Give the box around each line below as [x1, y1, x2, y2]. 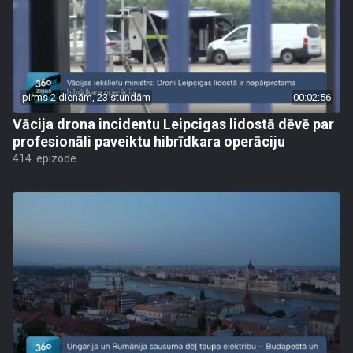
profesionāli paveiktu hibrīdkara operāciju [13, 133, 285, 150]
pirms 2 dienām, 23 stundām [22, 91, 150, 103]
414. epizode [13, 152, 76, 165]
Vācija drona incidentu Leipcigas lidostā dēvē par [13, 116, 334, 132]
